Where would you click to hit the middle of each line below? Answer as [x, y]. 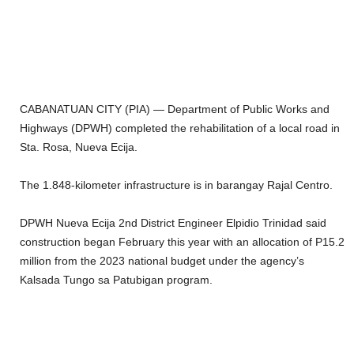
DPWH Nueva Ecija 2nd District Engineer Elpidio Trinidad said [173, 223]
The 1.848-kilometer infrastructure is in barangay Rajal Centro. [176, 185]
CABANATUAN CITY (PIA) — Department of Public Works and [175, 109]
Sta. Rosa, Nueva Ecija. [79, 147]
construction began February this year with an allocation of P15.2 [182, 242]
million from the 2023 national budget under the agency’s [162, 261]
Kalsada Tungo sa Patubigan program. [116, 280]
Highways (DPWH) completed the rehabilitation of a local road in [180, 128]
